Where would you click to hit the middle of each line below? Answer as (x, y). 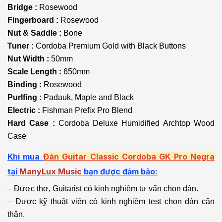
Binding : (26, 85)
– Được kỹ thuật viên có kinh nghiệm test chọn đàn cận (111, 202)
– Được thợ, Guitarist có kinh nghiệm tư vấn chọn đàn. (103, 189)
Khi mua (25, 157)
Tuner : (22, 46)
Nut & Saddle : (35, 33)
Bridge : (23, 7)
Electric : (25, 111)
